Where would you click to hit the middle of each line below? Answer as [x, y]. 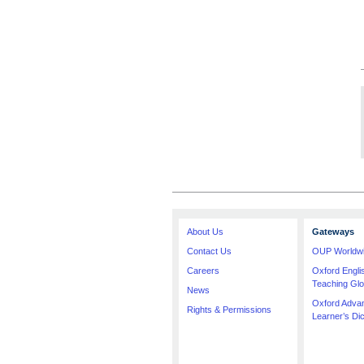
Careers [203, 271]
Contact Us [209, 251]
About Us [205, 232]
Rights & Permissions [229, 310]
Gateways [333, 232]
